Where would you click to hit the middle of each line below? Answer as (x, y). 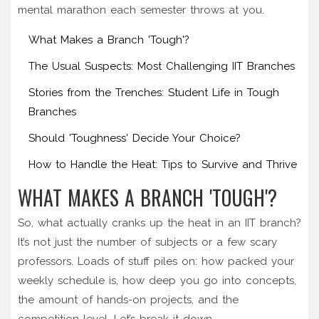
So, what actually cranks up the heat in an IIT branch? (159, 223)
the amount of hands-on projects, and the (128, 299)
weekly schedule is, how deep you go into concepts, (157, 280)
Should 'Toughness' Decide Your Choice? (135, 138)
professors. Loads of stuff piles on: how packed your (156, 261)
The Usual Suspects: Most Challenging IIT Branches (162, 66)
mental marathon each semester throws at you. (141, 10)
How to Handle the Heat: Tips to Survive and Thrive (163, 164)
